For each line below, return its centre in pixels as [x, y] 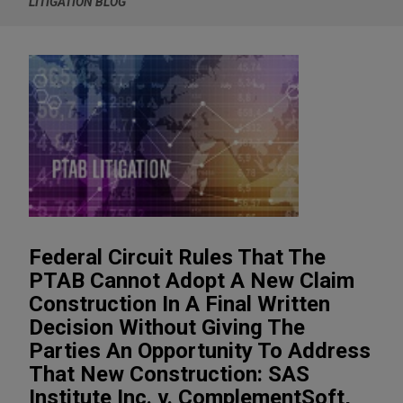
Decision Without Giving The [167, 327]
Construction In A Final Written [179, 304]
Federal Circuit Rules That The [177, 257]
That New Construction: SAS [169, 374]
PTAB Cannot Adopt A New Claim [192, 280]
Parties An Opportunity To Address [200, 350]
